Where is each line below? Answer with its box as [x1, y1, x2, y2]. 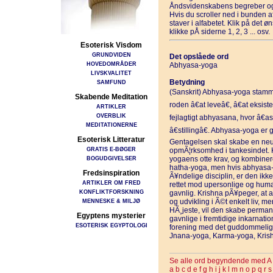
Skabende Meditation [75, 93, 147, 101]
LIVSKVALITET [91, 69, 132, 76]
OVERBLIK [96, 112, 126, 119]
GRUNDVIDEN [91, 51, 131, 58]
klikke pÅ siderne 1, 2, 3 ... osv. [169, 27, 270, 36]
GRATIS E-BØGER [87, 146, 136, 152]
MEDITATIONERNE [85, 121, 137, 128]
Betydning [169, 78, 205, 87]
